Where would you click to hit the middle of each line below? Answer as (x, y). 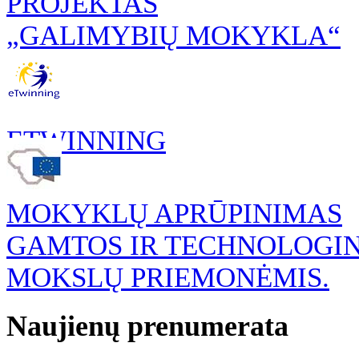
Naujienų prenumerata (147, 326)
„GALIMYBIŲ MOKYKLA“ (173, 35)
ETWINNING (86, 140)
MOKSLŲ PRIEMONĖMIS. (168, 277)
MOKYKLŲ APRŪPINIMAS (174, 213)
